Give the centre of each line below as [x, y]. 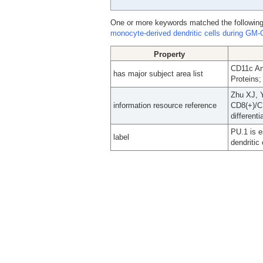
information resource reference [165, 105]
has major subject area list [158, 74]
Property [169, 54]
